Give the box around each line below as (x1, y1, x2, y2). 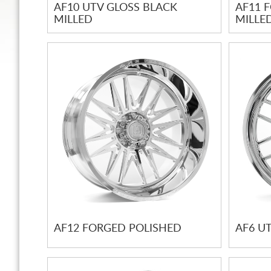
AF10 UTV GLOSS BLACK (54, 2, 177, 14)
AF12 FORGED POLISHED (54, 223, 181, 235)
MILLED (54, 15, 93, 26)
